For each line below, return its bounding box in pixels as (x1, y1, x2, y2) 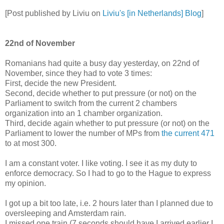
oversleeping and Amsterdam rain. (5, 208, 126, 217)
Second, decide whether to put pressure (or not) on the (5, 88, 196, 97)
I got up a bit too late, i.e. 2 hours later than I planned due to (5, 198, 213, 207)
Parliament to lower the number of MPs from (5, 128, 161, 137)
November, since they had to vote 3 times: (5, 68, 152, 77)
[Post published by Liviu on (5, 8, 102, 17)
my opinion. (5, 178, 46, 187)
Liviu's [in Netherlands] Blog (102, 8, 201, 17)
